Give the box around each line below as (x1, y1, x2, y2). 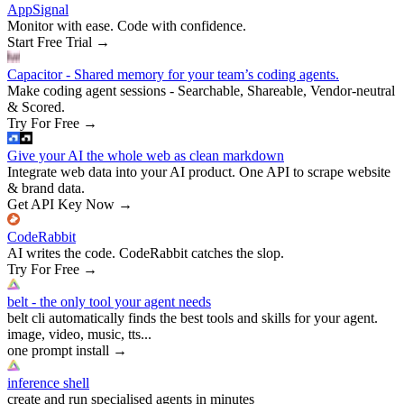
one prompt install (7, 342, 109, 358)
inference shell (7, 374, 89, 390)
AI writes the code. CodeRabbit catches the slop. (7, 244, 284, 261)
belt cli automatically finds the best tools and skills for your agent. (7, 309, 378, 326)
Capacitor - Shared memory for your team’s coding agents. (7, 66, 339, 82)
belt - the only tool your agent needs (7, 293, 211, 309)
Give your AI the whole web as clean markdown (7, 147, 284, 163)
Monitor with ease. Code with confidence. (7, 17, 246, 33)
